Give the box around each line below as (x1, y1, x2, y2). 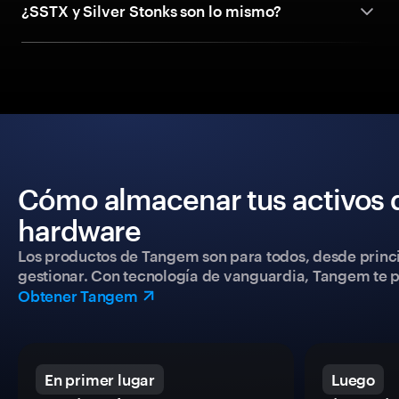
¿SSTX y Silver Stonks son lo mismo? (21, 2, 281, 20)
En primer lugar (45, 370, 155, 388)
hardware (18, 214, 142, 247)
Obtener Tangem (18, 287, 138, 305)
